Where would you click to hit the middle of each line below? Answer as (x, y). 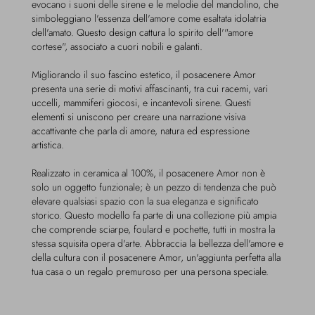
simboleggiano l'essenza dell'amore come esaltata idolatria (149, 18)
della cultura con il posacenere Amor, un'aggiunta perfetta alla (156, 257)
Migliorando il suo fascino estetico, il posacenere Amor (144, 75)
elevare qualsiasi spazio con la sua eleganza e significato (145, 201)
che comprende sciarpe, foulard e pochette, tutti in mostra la (153, 229)
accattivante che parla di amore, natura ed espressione (141, 131)
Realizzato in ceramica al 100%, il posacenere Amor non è (148, 173)
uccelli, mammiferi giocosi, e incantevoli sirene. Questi (141, 103)
